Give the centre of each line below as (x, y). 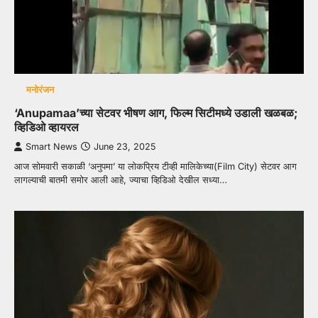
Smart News (51, 146)
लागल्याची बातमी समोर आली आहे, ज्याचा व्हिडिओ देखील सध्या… (121, 179)
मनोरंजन (40, 89)
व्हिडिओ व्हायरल (46, 127)
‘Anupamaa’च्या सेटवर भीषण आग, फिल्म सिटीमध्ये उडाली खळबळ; (156, 113)
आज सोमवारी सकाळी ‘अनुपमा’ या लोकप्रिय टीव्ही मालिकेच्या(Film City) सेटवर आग (155, 166)
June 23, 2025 (125, 146)
